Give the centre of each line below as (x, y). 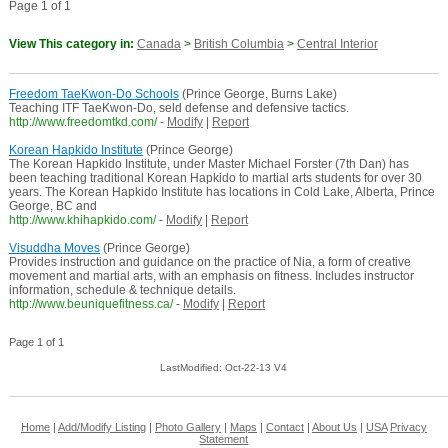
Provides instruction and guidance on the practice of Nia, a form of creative (209, 262)
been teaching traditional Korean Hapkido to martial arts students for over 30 (215, 178)
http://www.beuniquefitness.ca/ (90, 304)
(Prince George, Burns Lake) (257, 94)
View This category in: (72, 44)
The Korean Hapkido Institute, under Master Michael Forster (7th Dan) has (208, 164)
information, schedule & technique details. (122, 290)
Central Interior (337, 44)
